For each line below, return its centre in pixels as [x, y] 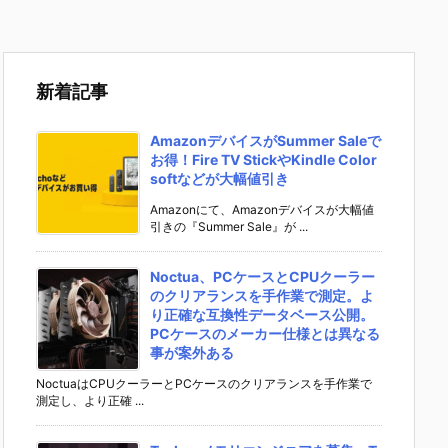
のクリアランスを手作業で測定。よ [262, 296]
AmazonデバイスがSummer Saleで [265, 141]
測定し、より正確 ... [90, 401]
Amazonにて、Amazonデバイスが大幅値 [262, 210]
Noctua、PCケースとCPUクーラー [262, 277]
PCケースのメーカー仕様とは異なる [265, 334]
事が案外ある [192, 353]
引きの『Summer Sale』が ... [229, 227]
